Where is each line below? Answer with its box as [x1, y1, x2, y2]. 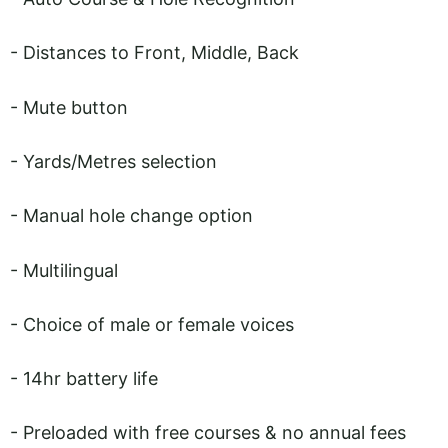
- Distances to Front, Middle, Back [10, 42, 299, 64]
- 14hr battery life [10, 368, 158, 390]
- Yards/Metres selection [10, 150, 217, 172]
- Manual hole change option [10, 205, 253, 227]
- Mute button [10, 96, 128, 118]
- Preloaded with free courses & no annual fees [10, 422, 406, 444]
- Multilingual [10, 259, 118, 281]
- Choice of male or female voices [10, 313, 294, 335]
